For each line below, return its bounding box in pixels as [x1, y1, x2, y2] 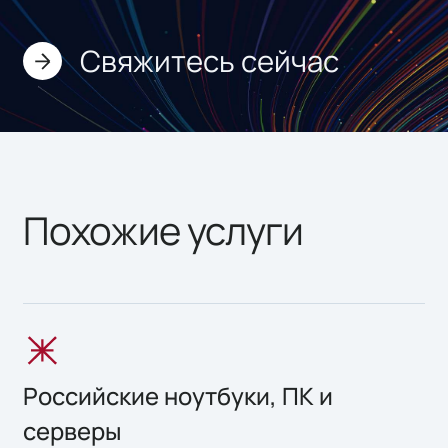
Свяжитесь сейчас [80, 41, 340, 82]
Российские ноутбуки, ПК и [23, 379, 334, 412]
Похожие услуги [23, 203, 304, 256]
